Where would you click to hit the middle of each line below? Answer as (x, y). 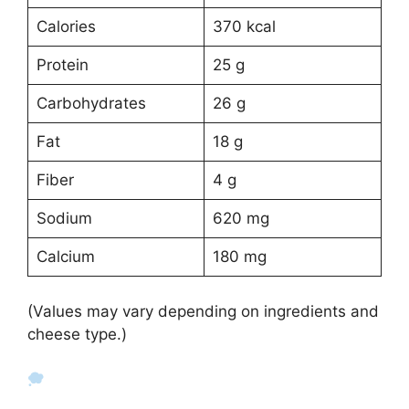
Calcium (65, 257)
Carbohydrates (91, 104)
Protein (62, 65)
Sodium (64, 219)
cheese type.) (77, 334)
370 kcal (244, 27)
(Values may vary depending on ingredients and (203, 311)
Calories (66, 27)
